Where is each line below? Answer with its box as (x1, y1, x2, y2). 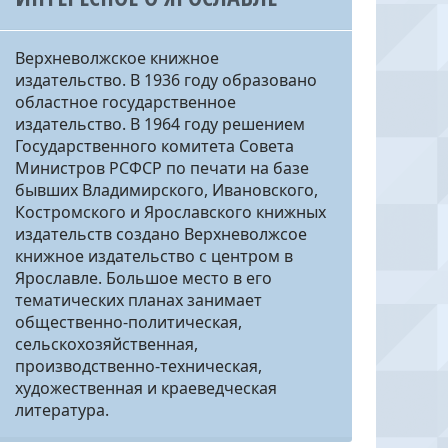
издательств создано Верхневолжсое (14, 223, 307, 245)
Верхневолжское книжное (14, 47, 219, 69)
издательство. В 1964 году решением (14, 113, 305, 135)
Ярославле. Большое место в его (14, 267, 272, 289)
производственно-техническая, (14, 355, 262, 377)
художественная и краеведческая (14, 377, 277, 399)
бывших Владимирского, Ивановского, (14, 179, 318, 201)
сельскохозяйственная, (14, 333, 198, 355)
